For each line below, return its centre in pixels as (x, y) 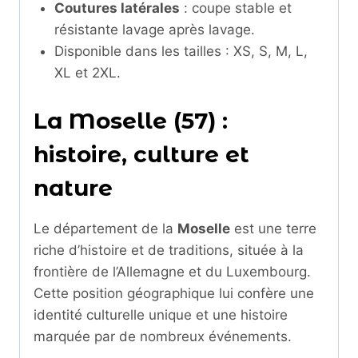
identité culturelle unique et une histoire (161, 315)
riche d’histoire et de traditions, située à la (169, 251)
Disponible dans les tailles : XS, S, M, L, (181, 51)
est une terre (273, 229)
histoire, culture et (141, 155)
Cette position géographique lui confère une (174, 294)
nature (73, 188)
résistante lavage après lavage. (154, 29)
